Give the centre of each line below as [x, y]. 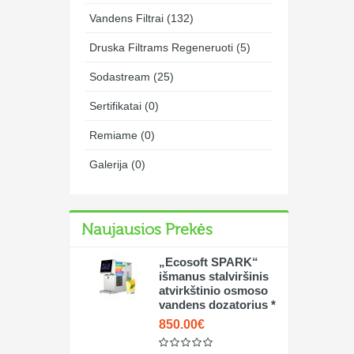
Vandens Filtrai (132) [141, 18]
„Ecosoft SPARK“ [208, 262]
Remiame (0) [122, 135]
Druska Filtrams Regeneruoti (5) [170, 47]
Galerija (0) [117, 164]
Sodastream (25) [132, 77]
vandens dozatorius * [217, 305]
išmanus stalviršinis [213, 276]
